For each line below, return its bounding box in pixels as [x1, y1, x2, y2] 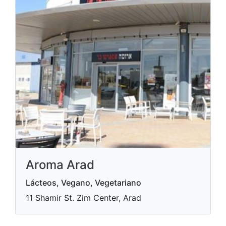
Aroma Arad [26, 157, 94, 172]
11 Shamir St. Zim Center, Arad [26, 193, 141, 203]
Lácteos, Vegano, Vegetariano [26, 178, 141, 188]
